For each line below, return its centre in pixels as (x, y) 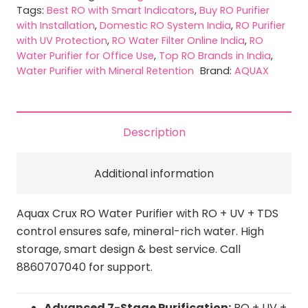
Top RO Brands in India (215, 55)
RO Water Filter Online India (178, 40)
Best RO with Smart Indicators (121, 10)
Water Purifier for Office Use (85, 55)
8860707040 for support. (85, 267)
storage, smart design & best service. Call (129, 249)
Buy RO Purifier (234, 10)
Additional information (154, 173)
